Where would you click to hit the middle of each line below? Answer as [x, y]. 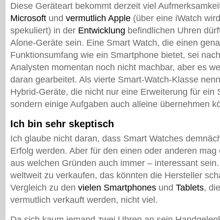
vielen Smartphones [117, 188]
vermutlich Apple [98, 18]
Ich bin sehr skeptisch [62, 124]
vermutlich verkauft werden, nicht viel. [84, 200]
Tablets [190, 188]
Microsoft [28, 18]
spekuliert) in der [44, 30]
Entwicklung [102, 30]
